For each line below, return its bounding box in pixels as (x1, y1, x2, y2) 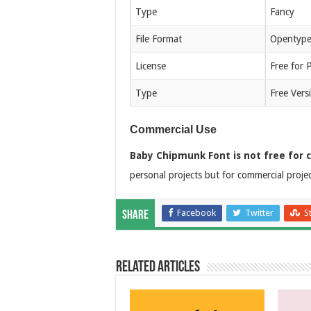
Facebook (177, 207, 216, 218)
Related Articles (116, 259, 200, 276)
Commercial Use (130, 123, 217, 135)
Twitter (245, 207, 274, 218)
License (135, 60, 166, 72)
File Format (135, 33, 182, 44)
